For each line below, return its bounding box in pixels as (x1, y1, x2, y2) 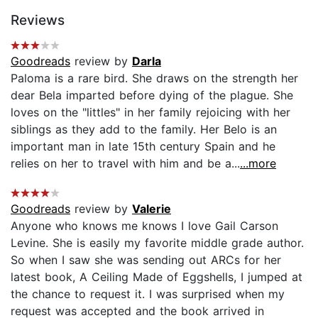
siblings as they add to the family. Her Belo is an (11, 121, 277, 136)
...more (240, 155, 276, 170)
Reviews (11, 11, 65, 28)
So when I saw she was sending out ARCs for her (11, 252, 281, 267)
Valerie (132, 201, 171, 216)
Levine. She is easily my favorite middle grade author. (11, 235, 304, 250)
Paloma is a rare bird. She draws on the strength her (11, 70, 298, 85)
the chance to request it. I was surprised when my (11, 286, 285, 301)
